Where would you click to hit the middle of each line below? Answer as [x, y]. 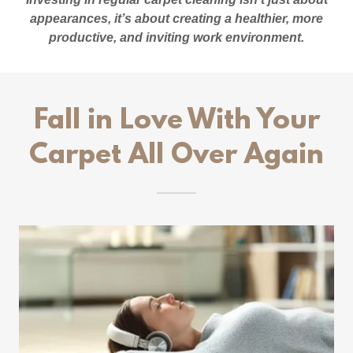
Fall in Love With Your [176, 122]
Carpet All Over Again [176, 156]
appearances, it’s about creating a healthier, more [176, 19]
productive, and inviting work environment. [176, 38]
